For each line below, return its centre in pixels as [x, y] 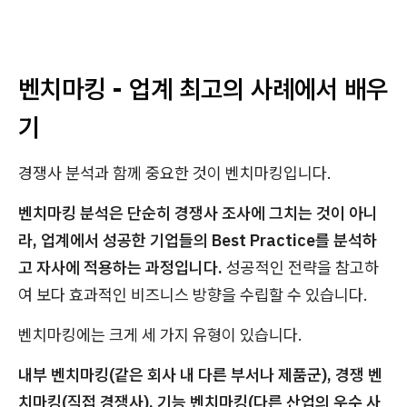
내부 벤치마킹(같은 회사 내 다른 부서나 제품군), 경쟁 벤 [200, 375]
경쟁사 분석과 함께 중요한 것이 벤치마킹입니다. [175, 174]
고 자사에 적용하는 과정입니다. [120, 268]
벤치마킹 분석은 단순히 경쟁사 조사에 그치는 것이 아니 [198, 213]
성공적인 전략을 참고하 [301, 268]
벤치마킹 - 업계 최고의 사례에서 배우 [203, 89]
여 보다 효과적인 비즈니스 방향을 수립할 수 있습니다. [193, 295]
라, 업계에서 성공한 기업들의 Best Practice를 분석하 [198, 241]
